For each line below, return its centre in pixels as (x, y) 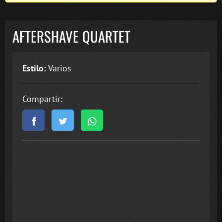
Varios (59, 68)
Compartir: (42, 99)
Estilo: (34, 68)
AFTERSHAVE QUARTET (71, 36)
